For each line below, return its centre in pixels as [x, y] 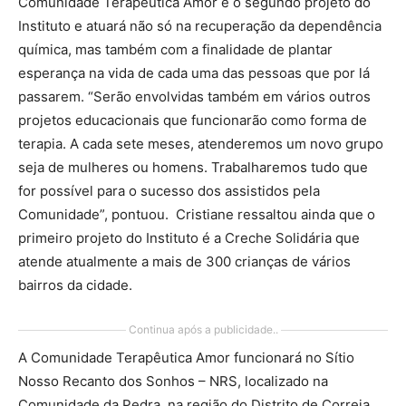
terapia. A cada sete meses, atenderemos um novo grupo [201, 144]
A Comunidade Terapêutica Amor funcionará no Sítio [186, 358]
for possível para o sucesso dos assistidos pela [169, 191]
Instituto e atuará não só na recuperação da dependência [200, 26]
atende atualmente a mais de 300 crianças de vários [184, 261]
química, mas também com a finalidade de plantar [175, 49]
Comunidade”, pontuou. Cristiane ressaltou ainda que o [197, 214]
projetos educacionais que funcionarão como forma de [193, 120]
